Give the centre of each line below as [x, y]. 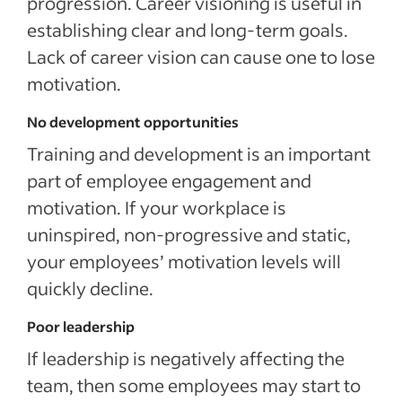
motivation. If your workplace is [157, 207]
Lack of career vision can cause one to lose [201, 57]
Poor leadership [81, 326]
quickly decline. [90, 288]
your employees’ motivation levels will [184, 261]
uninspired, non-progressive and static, [189, 234]
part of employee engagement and [169, 180]
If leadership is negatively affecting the [186, 358]
